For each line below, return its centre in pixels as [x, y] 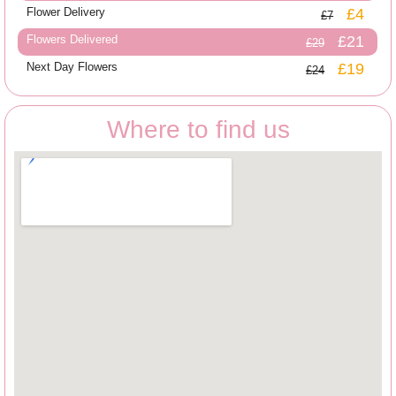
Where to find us [198, 130]
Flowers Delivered [72, 39]
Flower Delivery [66, 11]
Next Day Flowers [72, 66]
